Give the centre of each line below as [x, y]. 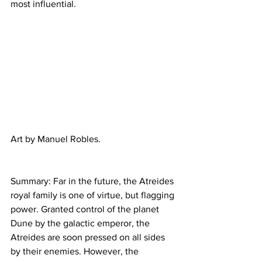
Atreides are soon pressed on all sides [89, 237]
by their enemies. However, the [76, 251]
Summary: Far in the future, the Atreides [93, 181]
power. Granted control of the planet [86, 209]
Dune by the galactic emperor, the [81, 223]
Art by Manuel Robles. [56, 139]
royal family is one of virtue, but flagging [94, 195]
